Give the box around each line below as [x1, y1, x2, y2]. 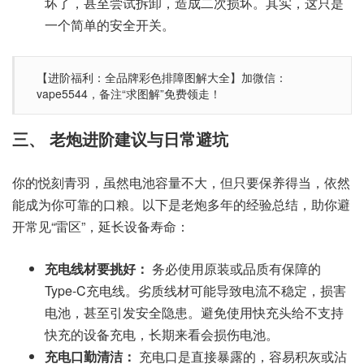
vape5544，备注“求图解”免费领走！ [37, 85, 221, 102]
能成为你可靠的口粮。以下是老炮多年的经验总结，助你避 [12, 195, 350, 214]
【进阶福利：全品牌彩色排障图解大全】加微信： [37, 69, 287, 86]
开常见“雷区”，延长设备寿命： [12, 217, 189, 236]
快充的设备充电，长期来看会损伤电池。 [45, 325, 279, 344]
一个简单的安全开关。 [45, 15, 175, 35]
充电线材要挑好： [45, 259, 149, 279]
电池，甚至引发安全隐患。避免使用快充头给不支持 [45, 303, 344, 323]
